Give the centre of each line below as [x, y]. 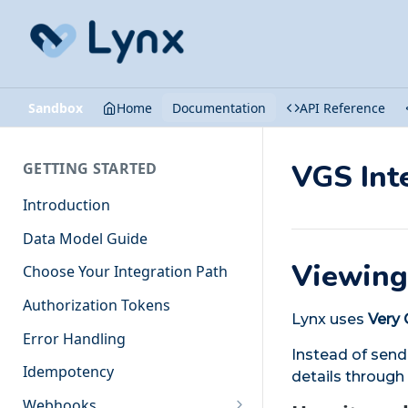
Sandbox [56, 107]
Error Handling [74, 338]
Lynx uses [330, 319]
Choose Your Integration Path [125, 272]
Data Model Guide [85, 238]
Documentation [219, 107]
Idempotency [68, 372]
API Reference [342, 107]
